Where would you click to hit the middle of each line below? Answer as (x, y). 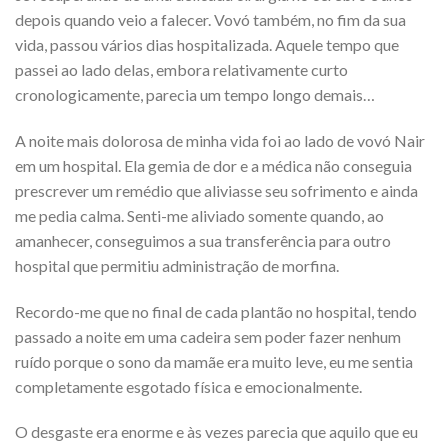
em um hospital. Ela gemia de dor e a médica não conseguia (213, 165)
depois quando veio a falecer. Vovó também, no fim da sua (210, 20)
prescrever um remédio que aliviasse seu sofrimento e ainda (216, 190)
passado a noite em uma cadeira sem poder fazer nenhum (208, 336)
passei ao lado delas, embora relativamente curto (181, 70)
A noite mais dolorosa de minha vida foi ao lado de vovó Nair (220, 140)
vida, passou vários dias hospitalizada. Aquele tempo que (207, 45)
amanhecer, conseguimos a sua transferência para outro (203, 240)
